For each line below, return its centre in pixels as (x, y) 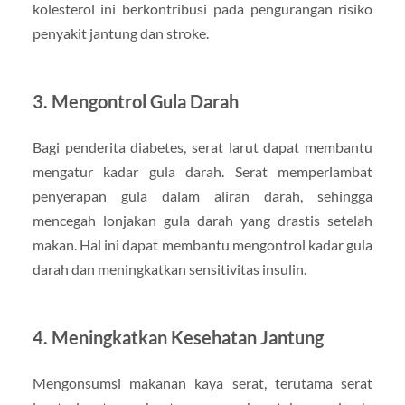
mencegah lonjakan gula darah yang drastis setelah (202, 220)
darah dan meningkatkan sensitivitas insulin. (169, 268)
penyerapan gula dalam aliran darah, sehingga (202, 195)
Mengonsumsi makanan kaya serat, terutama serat (202, 382)
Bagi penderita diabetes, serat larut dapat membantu (202, 146)
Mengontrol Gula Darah (145, 101)
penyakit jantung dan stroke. (120, 33)
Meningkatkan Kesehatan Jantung (187, 337)
